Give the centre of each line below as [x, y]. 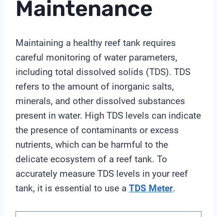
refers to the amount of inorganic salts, [95, 86]
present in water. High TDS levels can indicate [108, 115]
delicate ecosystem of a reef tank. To [91, 159]
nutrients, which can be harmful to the [92, 144]
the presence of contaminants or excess [97, 130]
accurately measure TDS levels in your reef [102, 173]
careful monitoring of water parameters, [96, 57]
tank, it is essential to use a [72, 188]
